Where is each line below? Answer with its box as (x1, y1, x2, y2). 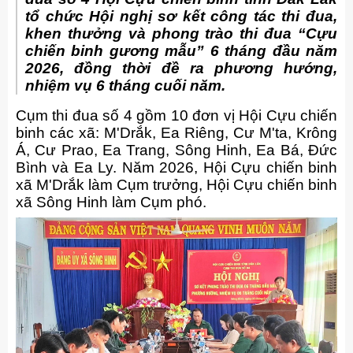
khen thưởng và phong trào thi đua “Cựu (25, 25, 337, 43)
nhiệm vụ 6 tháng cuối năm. (25, 77, 225, 95)
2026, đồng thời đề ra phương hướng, (25, 60, 337, 77)
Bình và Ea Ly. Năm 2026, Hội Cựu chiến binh (16, 159, 337, 176)
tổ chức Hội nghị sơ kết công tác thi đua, (25, 8, 337, 25)
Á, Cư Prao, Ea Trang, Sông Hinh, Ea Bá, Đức (16, 142, 337, 159)
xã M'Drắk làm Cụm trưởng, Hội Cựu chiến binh (16, 176, 337, 194)
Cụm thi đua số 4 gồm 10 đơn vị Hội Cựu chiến (16, 107, 337, 124)
